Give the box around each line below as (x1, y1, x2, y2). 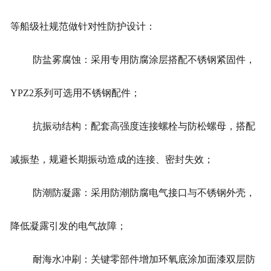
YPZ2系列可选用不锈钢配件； (10, 88, 140, 99)
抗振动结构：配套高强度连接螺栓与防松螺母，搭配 (32, 121, 255, 132)
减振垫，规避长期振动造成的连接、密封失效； (10, 154, 214, 165)
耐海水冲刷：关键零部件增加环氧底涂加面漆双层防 (32, 254, 255, 265)
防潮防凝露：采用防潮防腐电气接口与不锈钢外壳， (32, 188, 255, 198)
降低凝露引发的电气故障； (10, 221, 126, 232)
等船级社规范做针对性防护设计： (10, 21, 155, 32)
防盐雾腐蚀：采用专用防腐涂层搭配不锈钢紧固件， (32, 54, 255, 65)
